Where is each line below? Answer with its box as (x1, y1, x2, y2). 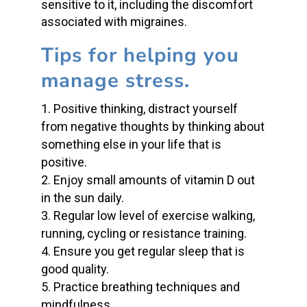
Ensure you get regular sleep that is (53, 244, 245, 258)
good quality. (40, 262, 109, 276)
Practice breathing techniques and (53, 280, 240, 294)
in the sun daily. (40, 191, 124, 205)
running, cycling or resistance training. (40, 226, 247, 241)
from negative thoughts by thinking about (40, 119, 265, 134)
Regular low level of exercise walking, (53, 208, 255, 223)
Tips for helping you (40, 42, 239, 69)
